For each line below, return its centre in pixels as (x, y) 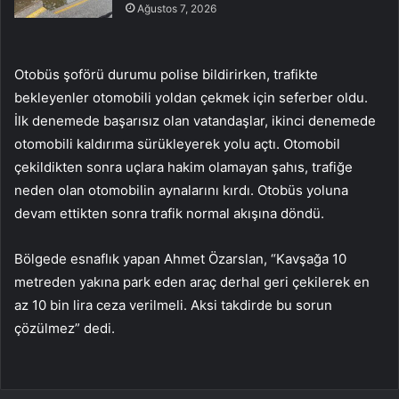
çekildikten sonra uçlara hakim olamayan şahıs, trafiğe (183, 167)
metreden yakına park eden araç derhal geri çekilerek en (192, 281)
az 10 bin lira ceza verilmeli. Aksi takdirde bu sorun (173, 305)
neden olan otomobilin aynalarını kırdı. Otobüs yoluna (181, 190)
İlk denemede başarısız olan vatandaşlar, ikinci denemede (195, 120)
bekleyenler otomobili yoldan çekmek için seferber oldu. (191, 97)
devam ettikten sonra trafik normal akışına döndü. (169, 213)
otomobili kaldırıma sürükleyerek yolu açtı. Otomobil (177, 143)
